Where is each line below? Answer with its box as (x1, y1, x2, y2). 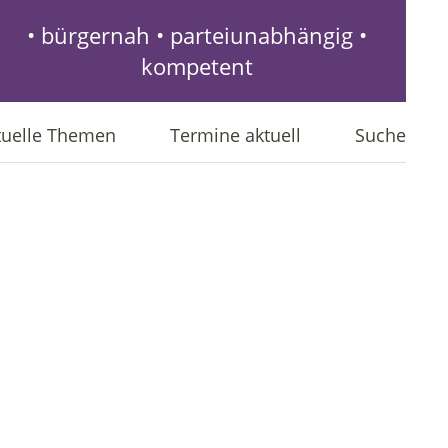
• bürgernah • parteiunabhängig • (27, 20, 367, 51)
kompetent (141, 51, 253, 82)
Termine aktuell (170, 123, 301, 147)
